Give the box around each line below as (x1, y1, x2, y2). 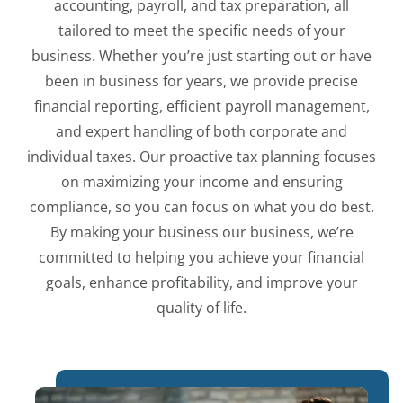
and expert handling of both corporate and (56, 121, 347, 141)
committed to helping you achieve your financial (39, 246, 364, 267)
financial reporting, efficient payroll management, (33, 95, 370, 116)
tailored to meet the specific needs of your (58, 20, 345, 40)
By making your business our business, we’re (49, 221, 354, 242)
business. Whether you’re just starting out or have (31, 45, 372, 66)
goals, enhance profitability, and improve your (45, 272, 358, 292)
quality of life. (157, 297, 246, 318)
